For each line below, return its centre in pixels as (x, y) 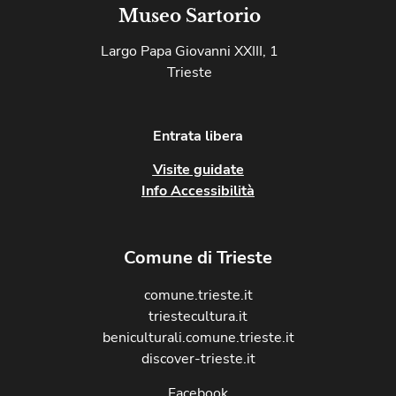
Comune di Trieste (198, 258)
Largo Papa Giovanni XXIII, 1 (189, 51)
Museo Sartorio (189, 15)
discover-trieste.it (198, 359)
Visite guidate (198, 169)
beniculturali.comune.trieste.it (198, 338)
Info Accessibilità (198, 190)
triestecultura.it (198, 317)
